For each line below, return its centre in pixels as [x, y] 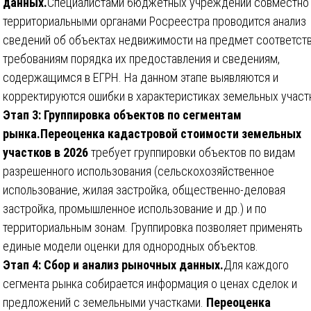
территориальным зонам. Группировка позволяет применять [153, 227]
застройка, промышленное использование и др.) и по [135, 208]
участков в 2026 [45, 152]
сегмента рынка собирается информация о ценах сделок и [150, 283]
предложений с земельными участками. [104, 302]
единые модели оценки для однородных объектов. [131, 246]
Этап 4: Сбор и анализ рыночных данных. [113, 264]
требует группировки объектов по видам [192, 152]
